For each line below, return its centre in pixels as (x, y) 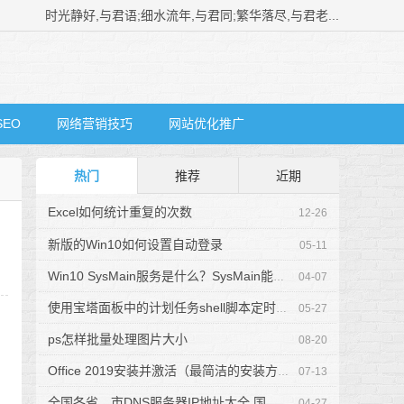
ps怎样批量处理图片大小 (118, 340)
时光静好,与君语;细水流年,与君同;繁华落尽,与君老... (192, 15)
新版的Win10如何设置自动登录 (136, 245)
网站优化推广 (207, 124)
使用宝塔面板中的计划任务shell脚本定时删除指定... (162, 308)
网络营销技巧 (95, 124)
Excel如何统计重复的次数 (120, 212)
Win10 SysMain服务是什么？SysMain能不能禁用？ (161, 276)
